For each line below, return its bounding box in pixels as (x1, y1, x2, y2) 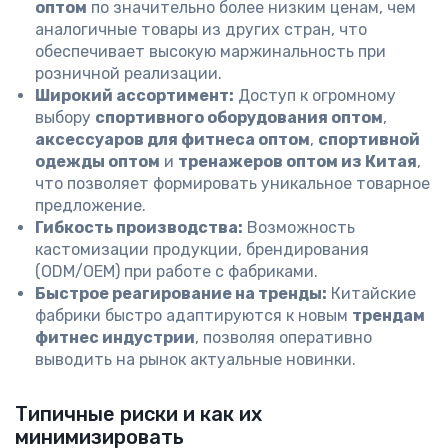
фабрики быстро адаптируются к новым (35, 306, 352, 325)
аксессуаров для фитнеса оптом (35, 130, 310, 149)
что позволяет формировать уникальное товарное (35, 174, 430, 193)
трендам (352, 306, 425, 325)
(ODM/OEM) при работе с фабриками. (35, 262, 318, 281)
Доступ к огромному (234, 86, 396, 105)
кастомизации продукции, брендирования (35, 240, 369, 259)
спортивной (318, 130, 420, 149)
